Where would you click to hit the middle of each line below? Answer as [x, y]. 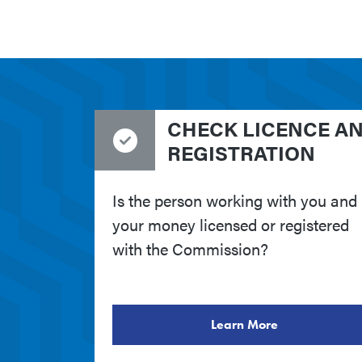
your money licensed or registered [231, 225]
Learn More [244, 325]
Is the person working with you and [235, 200]
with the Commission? [190, 249]
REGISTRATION [241, 152]
